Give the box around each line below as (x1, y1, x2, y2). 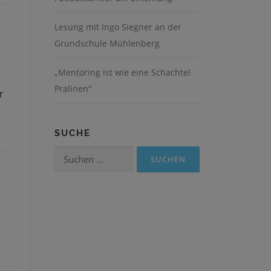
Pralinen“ (54, 83, 91, 94)
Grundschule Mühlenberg (54, 38, 160, 49)
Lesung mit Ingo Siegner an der (54, 21, 181, 33)
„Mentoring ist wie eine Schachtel (54, 67, 191, 78)
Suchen (54, 147, 88, 160)
